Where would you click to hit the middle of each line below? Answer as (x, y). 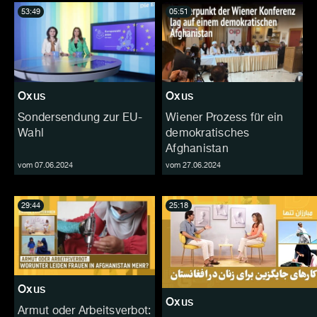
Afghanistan (197, 149)
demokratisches (208, 133)
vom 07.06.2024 (45, 165)
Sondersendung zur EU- (80, 118)
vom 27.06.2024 (193, 165)
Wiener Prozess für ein (225, 118)
